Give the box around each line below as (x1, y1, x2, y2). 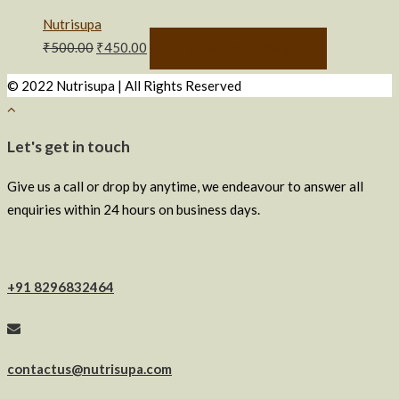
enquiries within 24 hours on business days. (7, 200, 260, 217)
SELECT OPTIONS (187, 41, 289, 55)
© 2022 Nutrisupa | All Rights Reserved (7, 77, 241, 94)
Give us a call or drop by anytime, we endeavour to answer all (7, 177, 363, 194)
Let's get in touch (7, 137, 130, 157)
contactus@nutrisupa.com (7, 360, 172, 377)
